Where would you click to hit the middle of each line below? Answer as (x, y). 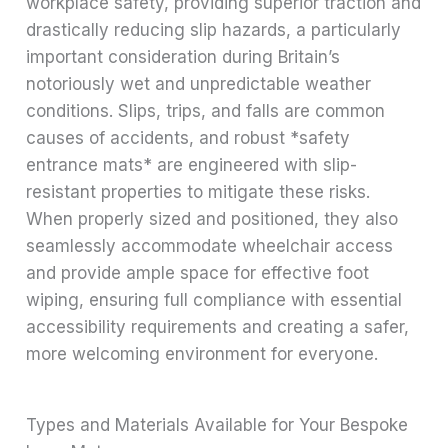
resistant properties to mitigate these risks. (198, 192)
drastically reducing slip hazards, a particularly (214, 30)
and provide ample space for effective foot (198, 273)
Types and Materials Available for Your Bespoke (217, 425)
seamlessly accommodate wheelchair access (210, 246)
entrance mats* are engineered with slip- (192, 165)
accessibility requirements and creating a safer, (218, 327)
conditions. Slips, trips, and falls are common (206, 111)
